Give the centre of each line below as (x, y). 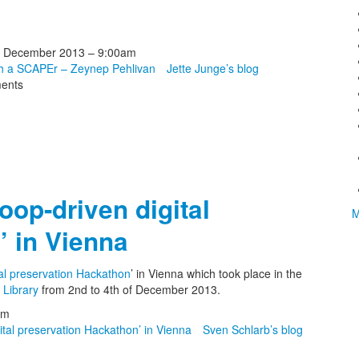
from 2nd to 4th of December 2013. (129, 289)
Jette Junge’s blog (213, 68)
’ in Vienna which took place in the (216, 273)
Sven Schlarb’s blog (253, 329)
